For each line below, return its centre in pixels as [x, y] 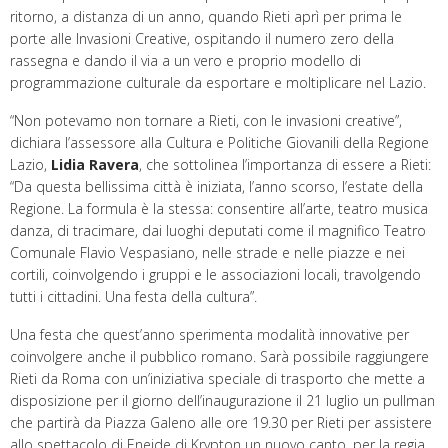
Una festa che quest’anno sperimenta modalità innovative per [209, 335]
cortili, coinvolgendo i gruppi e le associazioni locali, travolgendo [215, 275]
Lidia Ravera [95, 165]
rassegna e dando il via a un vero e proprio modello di [185, 61]
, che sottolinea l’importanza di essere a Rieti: [285, 165]
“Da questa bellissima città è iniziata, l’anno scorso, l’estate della [216, 187]
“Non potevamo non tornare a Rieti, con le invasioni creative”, [206, 121]
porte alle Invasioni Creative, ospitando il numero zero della [202, 39]
